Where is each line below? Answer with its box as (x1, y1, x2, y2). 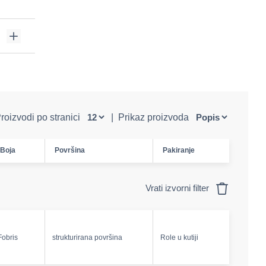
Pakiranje (163, 146, 195, 154)
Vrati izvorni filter (145, 183, 211, 193)
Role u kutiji (160, 233, 198, 242)
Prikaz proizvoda (118, 112, 191, 122)
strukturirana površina (52, 233, 122, 242)
